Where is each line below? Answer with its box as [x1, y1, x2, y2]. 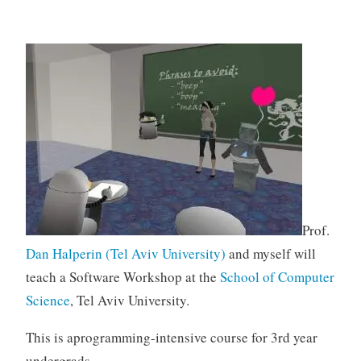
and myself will [225, 244, 316, 263]
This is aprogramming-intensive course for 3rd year [25, 328, 317, 346]
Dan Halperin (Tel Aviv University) [25, 244, 226, 263]
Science [25, 291, 70, 309]
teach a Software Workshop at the [25, 268, 220, 286]
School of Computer [219, 268, 334, 286]
